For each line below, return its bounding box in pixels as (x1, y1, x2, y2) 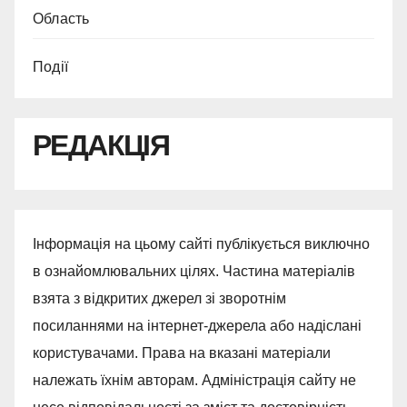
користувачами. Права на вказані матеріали (33, 344, 331, 361)
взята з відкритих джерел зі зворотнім (33, 290, 286, 306)
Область (33, 11, 90, 26)
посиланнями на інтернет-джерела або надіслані (33, 317, 362, 333)
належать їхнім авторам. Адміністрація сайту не (33, 372, 356, 388)
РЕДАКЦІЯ (33, 128, 170, 162)
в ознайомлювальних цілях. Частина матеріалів (33, 263, 355, 279)
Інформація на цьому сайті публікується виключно (33, 235, 370, 252)
